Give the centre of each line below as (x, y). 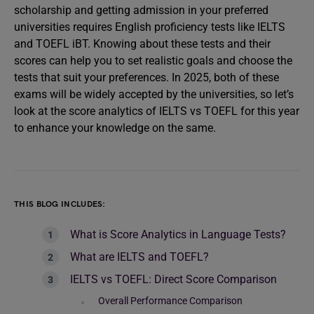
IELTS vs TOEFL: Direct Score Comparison (173, 279)
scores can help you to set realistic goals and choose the (153, 61)
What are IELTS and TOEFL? (139, 257)
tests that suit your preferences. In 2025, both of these (146, 77)
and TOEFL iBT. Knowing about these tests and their (142, 44)
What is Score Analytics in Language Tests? (178, 234)
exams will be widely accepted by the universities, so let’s (154, 94)
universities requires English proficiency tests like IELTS (150, 27)
